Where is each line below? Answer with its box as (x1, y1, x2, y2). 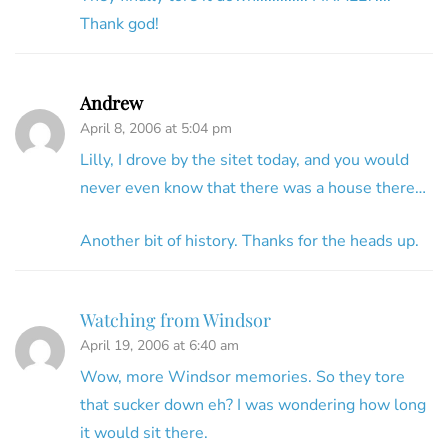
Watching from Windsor (80, 308, 271, 333)
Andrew (80, 91, 143, 116)
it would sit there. (80, 422, 208, 445)
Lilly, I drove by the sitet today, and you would (80, 149, 409, 172)
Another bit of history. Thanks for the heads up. (80, 230, 419, 253)
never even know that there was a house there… (80, 177, 426, 200)
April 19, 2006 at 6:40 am (80, 336, 239, 356)
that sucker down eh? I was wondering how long (80, 394, 426, 417)
